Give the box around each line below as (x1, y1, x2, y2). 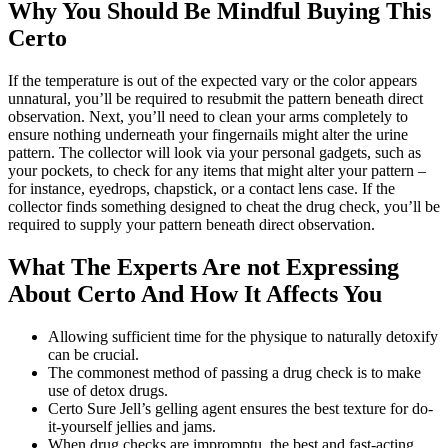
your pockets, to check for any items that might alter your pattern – (8, 161, 426, 179)
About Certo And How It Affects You (8, 280, 382, 307)
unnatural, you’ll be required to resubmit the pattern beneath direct (8, 89, 423, 107)
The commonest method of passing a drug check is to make (48, 363, 421, 381)
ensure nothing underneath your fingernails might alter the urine (8, 125, 408, 143)
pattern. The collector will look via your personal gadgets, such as (8, 143, 421, 161)
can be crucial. (48, 345, 139, 363)
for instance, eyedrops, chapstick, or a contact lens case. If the (8, 179, 395, 197)
